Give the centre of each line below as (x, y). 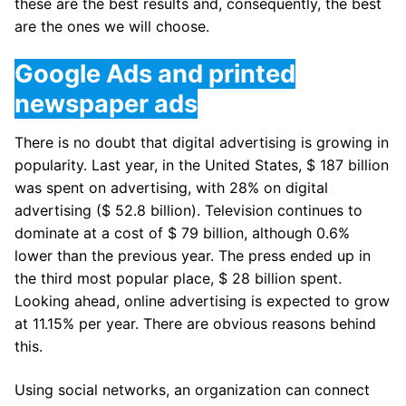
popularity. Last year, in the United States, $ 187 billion (202, 165)
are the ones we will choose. (112, 27)
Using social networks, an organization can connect (192, 390)
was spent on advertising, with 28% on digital (171, 188)
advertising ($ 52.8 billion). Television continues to (188, 211)
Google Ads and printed (155, 73)
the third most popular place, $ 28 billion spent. (178, 279)
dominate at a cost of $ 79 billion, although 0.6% (182, 233)
